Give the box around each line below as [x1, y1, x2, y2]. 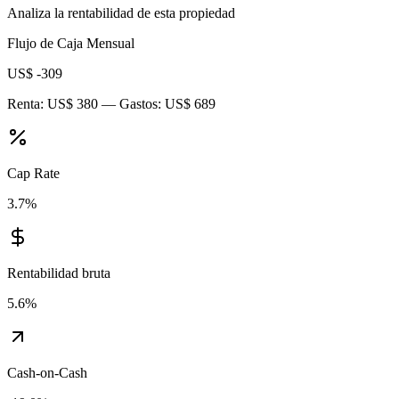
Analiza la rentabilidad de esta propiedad [7, 5, 235, 21]
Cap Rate [7, 166, 60, 182]
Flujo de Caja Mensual [7, 36, 134, 52]
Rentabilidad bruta [7, 265, 110, 281]
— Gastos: [98, 96, 165, 112]
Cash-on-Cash [7, 365, 87, 381]
